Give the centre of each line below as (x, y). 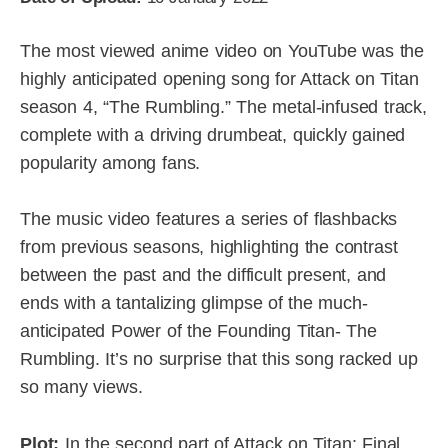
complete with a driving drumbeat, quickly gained (213, 134)
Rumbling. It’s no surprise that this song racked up (219, 359)
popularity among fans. (110, 162)
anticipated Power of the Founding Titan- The (198, 331)
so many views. (81, 387)
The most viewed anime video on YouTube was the (222, 50)
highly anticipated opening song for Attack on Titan (219, 78)
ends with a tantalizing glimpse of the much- (194, 303)
